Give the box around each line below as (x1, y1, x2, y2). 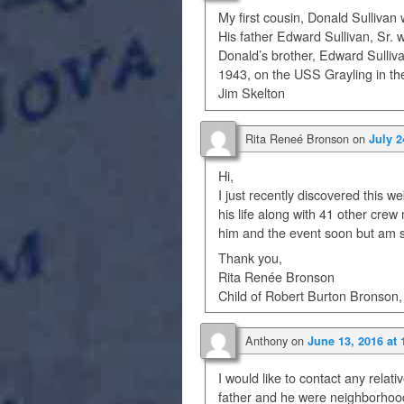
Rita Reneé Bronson (245, 129, 349, 147)
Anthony (245, 331, 288, 349)
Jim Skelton (218, 84, 286, 103)
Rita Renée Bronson (218, 267, 335, 286)
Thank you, (218, 248, 283, 267)
